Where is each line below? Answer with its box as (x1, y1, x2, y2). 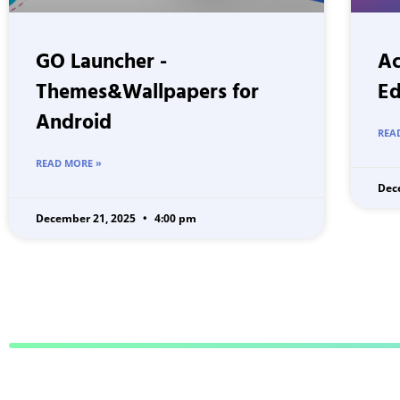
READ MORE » (36, 156, 102, 171)
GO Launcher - (36, 46, 167, 80)
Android (36, 107, 112, 141)
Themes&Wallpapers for (36, 77, 259, 111)
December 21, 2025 (36, 211, 138, 227)
